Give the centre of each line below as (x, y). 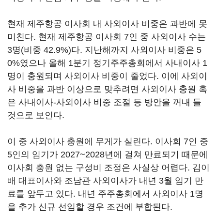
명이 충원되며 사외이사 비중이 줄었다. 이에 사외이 (107, 76)
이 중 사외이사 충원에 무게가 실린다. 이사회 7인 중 (108, 141)
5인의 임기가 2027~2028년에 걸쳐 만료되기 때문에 (108, 155)
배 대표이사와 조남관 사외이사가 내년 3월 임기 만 (105, 181)
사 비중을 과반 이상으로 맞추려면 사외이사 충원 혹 (107, 89)
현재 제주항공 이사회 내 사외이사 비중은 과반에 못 (107, 24)
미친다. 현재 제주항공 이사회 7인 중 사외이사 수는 (107, 37)
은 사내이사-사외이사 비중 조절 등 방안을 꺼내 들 (104, 102)
